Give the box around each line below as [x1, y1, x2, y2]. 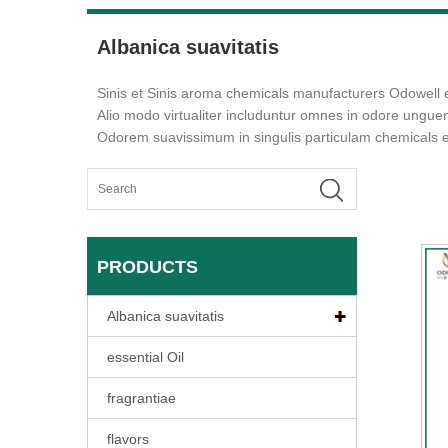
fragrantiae [107, 390, 176, 406]
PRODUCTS [97, 257, 198, 277]
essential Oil [107, 349, 184, 365]
